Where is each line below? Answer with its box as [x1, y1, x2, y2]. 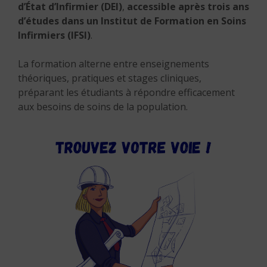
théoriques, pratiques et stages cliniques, [18, 72, 201, 85]
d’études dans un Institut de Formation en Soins [18, 14, 246, 27]
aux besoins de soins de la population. [18, 100, 188, 113]
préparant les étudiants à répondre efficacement [18, 86, 235, 99]
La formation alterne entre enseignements [18, 57, 209, 70]
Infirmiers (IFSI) [18, 29, 91, 42]
